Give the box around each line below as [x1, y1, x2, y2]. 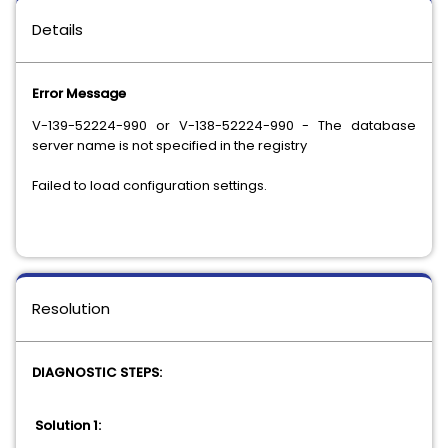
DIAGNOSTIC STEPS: [32, 363, 162, 382]
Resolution [32, 298, 110, 319]
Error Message [32, 84, 126, 103]
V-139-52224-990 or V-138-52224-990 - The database [32, 116, 416, 135]
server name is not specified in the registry [32, 136, 307, 155]
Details [32, 19, 83, 40]
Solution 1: [35, 416, 101, 435]
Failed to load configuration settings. [32, 176, 267, 195]
